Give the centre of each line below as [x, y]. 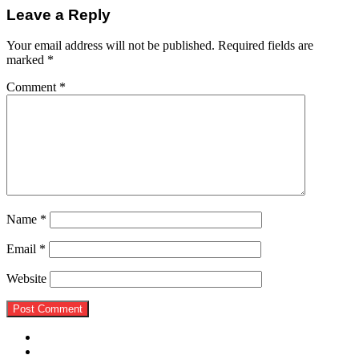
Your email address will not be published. [111, 46]
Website [26, 279]
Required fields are [266, 46]
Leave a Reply [58, 14]
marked [27, 60]
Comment [33, 87]
